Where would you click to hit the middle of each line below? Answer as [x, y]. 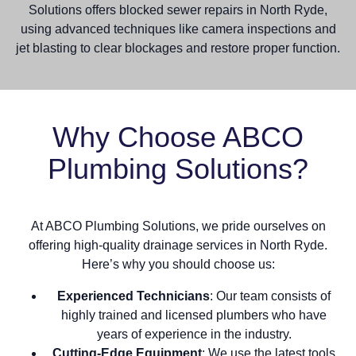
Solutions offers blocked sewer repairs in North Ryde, [178, 10]
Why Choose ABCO [178, 137]
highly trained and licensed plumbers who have [194, 315]
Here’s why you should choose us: [178, 265]
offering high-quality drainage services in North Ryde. [178, 246]
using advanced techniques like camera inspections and [178, 29]
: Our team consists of [270, 296]
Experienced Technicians [133, 296]
